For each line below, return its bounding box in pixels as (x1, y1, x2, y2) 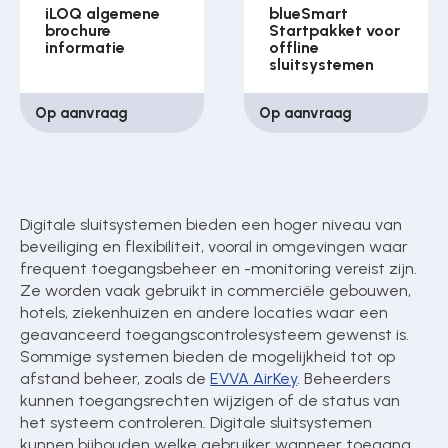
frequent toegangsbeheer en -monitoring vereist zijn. (20, 259, 418, 279)
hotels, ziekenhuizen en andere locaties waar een (20, 303, 389, 323)
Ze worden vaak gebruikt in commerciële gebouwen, (20, 281, 412, 301)
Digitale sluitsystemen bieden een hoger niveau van (20, 215, 403, 235)
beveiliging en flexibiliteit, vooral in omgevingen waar (20, 237, 409, 257)
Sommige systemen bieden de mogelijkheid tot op (20, 347, 396, 367)
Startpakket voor (269, 21, 401, 41)
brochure (45, 21, 112, 41)
